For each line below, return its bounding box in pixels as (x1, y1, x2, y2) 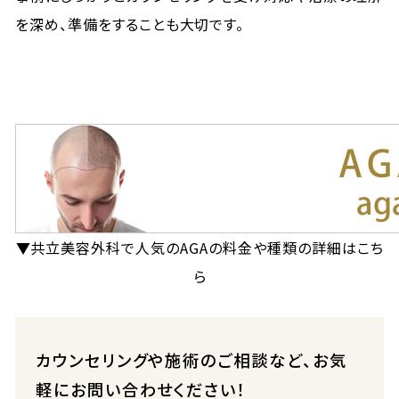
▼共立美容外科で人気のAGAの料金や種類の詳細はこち (15, 237, 384, 258)
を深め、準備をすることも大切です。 (15, 13, 245, 35)
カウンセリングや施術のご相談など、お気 (35, 348, 347, 371)
